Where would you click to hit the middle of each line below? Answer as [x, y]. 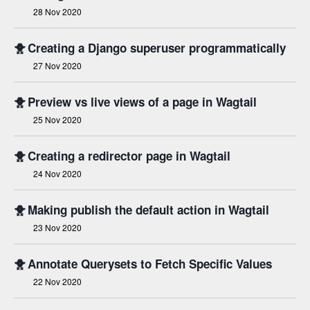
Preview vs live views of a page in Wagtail [142, 102]
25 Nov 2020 [57, 119]
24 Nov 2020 [57, 173]
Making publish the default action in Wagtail [148, 210]
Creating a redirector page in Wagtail [129, 156]
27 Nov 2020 [57, 65]
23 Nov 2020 [57, 227]
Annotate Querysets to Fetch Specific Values [150, 264]
